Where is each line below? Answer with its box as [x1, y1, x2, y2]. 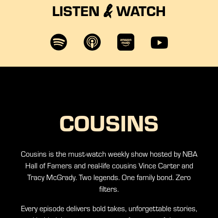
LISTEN [52, 1, 104, 20]
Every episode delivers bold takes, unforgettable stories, [21, 203, 197, 214]
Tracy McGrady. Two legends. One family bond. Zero [27, 172, 191, 182]
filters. [99, 184, 119, 194]
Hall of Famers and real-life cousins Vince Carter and [25, 161, 193, 171]
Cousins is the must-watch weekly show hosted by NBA [20, 149, 198, 159]
